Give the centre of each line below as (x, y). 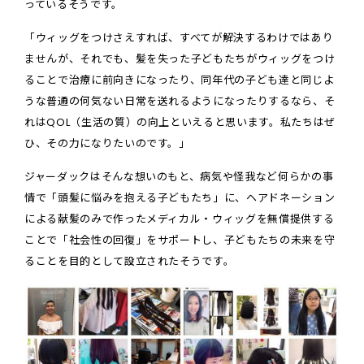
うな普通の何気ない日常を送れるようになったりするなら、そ (180, 102)
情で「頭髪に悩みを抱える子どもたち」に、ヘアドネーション (180, 198)
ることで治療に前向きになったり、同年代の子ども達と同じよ (180, 80)
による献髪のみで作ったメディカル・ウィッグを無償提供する (180, 219)
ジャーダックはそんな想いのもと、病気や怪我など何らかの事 (179, 177)
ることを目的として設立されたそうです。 (130, 262)
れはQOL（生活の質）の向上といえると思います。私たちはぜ (180, 123)
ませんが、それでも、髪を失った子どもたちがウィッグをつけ (180, 59)
